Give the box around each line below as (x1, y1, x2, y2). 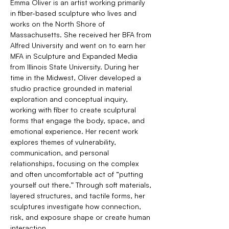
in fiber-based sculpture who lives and (10, 9, 139, 17)
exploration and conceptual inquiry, (10, 95, 130, 103)
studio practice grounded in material (10, 84, 134, 93)
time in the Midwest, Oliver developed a (10, 73, 143, 82)
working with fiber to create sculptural (10, 105, 138, 114)
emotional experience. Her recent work (10, 127, 140, 135)
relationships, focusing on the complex (10, 159, 141, 168)
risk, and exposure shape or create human (10, 213, 152, 221)
